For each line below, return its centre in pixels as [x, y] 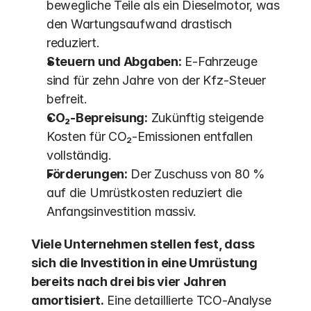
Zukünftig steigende [205, 118]
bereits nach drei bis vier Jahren [129, 281]
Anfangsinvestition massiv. [123, 211]
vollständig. [79, 155]
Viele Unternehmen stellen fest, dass [143, 244]
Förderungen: [87, 174]
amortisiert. [68, 300]
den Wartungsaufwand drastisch [140, 24]
